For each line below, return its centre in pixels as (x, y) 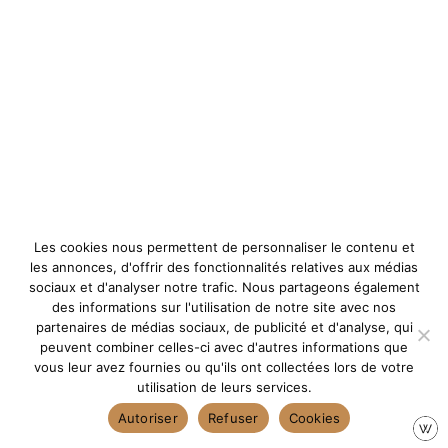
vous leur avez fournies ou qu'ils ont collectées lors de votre (224, 367)
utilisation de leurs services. (224, 387)
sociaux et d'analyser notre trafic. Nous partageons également (224, 287)
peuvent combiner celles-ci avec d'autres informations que (224, 347)
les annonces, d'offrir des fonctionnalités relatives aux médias (224, 267)
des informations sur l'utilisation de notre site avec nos (224, 307)
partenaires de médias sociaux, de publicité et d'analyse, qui (224, 327)
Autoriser (147, 417)
